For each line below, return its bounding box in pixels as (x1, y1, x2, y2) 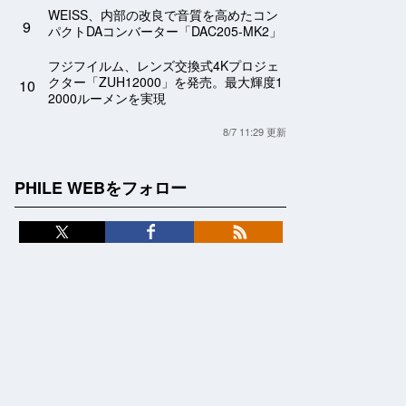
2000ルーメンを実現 (48, 89, 166, 107)
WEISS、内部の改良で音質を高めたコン (48, 5, 278, 24)
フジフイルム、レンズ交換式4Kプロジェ (48, 56, 279, 74)
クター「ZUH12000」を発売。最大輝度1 (48, 72, 283, 91)
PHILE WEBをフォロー (14, 176, 187, 199)
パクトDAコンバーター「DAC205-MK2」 (48, 22, 282, 40)
